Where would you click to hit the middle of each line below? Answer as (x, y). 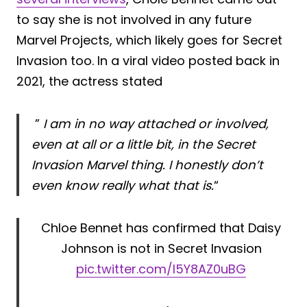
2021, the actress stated (89, 81)
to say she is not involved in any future (134, 19)
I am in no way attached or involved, (156, 123)
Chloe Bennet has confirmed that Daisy (161, 228)
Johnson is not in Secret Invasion (161, 248)
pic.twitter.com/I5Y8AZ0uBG (161, 269)
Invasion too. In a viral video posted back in (148, 60)
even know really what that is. (123, 185)
